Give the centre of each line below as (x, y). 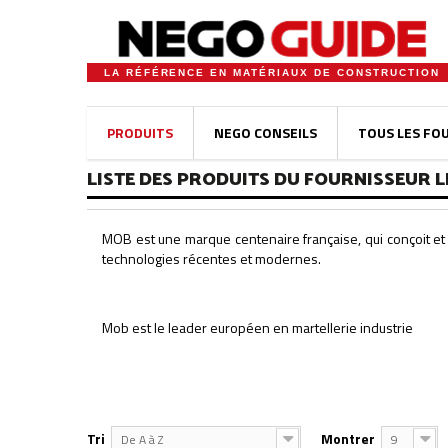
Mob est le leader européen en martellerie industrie (257, 327)
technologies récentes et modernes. (211, 258)
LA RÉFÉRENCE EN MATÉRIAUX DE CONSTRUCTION (272, 72)
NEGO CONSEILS (265, 132)
